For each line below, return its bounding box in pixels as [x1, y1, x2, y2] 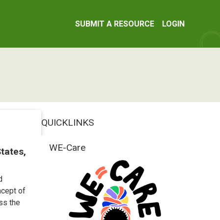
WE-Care [49, 142, 85, 153]
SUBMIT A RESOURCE [75, 19, 154, 28]
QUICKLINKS [41, 117, 94, 128]
